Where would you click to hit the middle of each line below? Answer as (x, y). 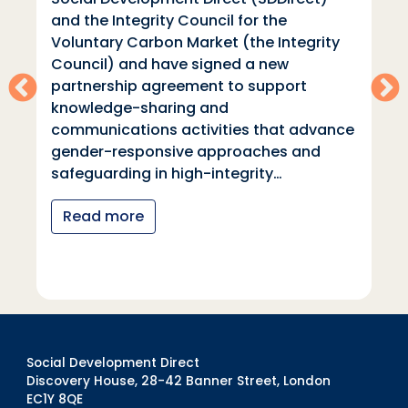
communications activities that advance (203, 130)
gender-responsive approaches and (186, 152)
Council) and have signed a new (170, 65)
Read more (103, 217)
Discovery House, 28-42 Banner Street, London (178, 381)
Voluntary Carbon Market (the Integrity (195, 43)
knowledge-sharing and (140, 108)
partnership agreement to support (179, 87)
